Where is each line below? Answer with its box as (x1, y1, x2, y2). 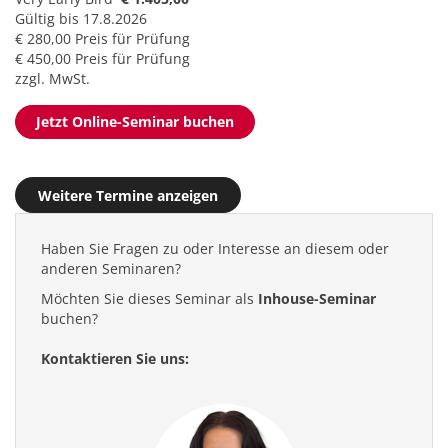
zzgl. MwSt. (15, 69, 90, 88)
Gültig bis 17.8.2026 (15, 9, 147, 28)
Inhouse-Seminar (258, 289, 376, 308)
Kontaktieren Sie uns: (41, 349, 189, 368)
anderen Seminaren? (41, 259, 181, 278)
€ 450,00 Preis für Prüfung (15, 49, 190, 68)
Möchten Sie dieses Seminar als (41, 289, 258, 308)
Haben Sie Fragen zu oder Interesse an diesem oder (41, 239, 389, 258)
